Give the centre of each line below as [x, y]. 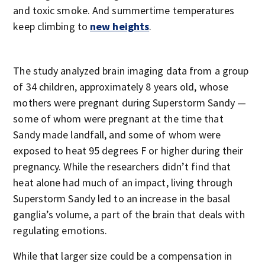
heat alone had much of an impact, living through [123, 182]
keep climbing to [52, 26]
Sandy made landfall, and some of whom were [117, 135]
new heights [120, 26]
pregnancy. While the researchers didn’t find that [122, 167]
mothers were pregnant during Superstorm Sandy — [130, 103]
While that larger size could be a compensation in [123, 256]
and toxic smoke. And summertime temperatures [124, 10]
